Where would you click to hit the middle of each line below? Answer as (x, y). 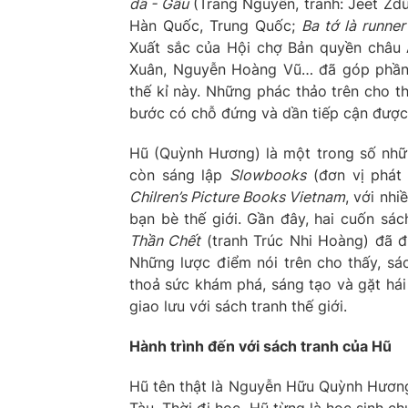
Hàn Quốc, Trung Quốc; (215, 25)
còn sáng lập (180, 174)
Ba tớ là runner (353, 25)
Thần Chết (165, 240)
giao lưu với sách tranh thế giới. (238, 306)
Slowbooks (268, 174)
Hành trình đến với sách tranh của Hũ (260, 346)
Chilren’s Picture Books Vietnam (238, 196)
